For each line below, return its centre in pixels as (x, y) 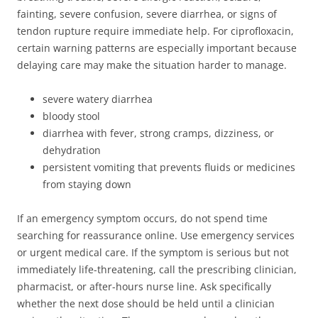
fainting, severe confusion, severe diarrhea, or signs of (147, 13)
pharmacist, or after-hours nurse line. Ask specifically (144, 286)
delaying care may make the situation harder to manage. (152, 65)
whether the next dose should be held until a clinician (146, 303)
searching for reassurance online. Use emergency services (156, 235)
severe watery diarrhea (98, 99)
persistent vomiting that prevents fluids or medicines (169, 167)
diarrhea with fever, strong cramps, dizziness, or (158, 133)
